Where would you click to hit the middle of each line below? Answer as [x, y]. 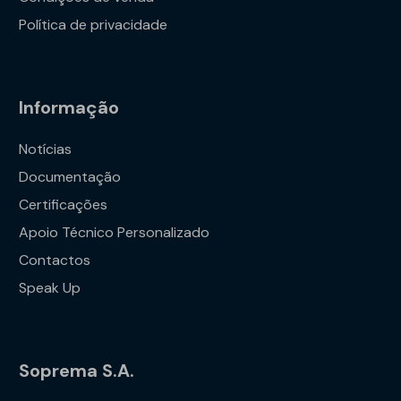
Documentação [70, 176]
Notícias [46, 149]
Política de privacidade [94, 24]
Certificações [64, 204]
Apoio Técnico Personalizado [115, 232]
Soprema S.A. [77, 370]
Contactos [55, 260]
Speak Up [50, 287]
